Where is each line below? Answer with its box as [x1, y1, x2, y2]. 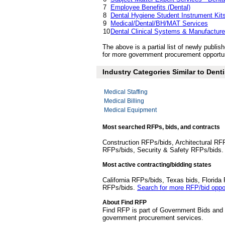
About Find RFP [102, 199, 147, 206]
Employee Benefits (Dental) [110, 4, 190, 11]
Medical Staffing [104, 88, 148, 95]
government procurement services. [102, 214, 203, 221]
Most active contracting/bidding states [102, 161, 211, 168]
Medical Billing [104, 97, 144, 104]
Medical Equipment [104, 106, 157, 114]
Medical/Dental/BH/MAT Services [110, 20, 208, 27]
